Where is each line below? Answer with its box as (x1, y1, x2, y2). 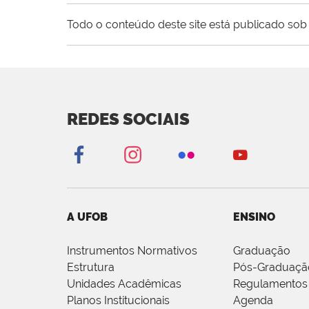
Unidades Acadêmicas (67, 277, 181, 291)
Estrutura (67, 261, 114, 275)
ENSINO (232, 210, 275, 224)
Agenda (232, 294, 273, 308)
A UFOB (67, 210, 108, 224)
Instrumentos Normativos (67, 244, 197, 258)
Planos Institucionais (67, 294, 170, 308)
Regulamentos (232, 277, 308, 291)
